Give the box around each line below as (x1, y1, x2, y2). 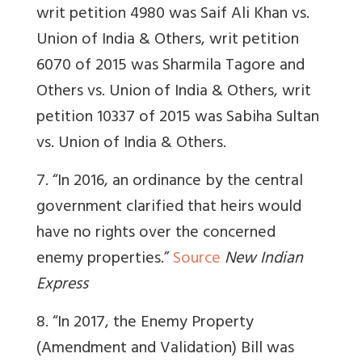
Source (173, 244, 221, 275)
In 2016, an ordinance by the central (57, 166, 303, 197)
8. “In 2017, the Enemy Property (36, 308, 254, 339)
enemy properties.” (36, 244, 169, 275)
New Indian (225, 244, 303, 275)
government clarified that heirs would (36, 192, 301, 223)
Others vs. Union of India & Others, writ (36, 77, 311, 107)
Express (36, 270, 88, 301)
